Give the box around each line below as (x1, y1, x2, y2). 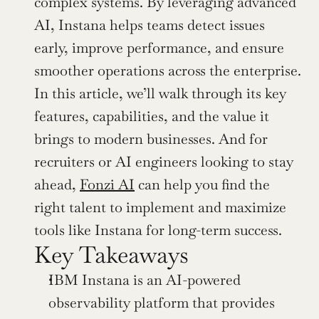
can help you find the (135, 175, 270, 194)
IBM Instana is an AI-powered (48, 271, 241, 289)
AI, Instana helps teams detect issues (34, 16, 265, 34)
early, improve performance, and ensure (34, 38, 284, 57)
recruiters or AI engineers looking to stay (34, 152, 293, 171)
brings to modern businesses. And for (34, 130, 268, 148)
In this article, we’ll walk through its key (34, 84, 286, 103)
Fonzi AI (80, 175, 135, 194)
